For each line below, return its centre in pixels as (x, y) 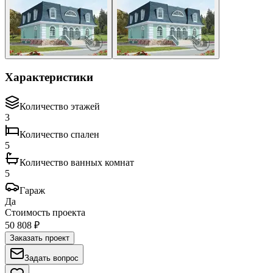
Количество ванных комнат (77, 163)
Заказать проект (40, 238)
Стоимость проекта (45, 213)
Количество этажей (60, 107)
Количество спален (59, 135)
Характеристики (49, 77)
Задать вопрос (51, 258)
